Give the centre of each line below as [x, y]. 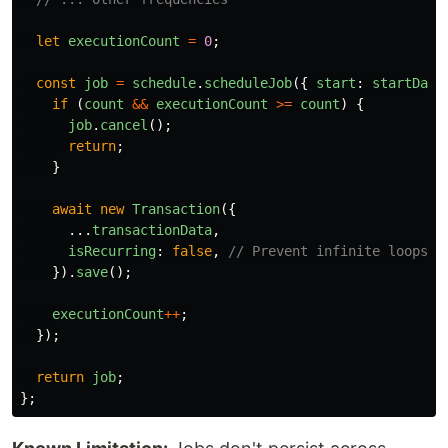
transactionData [152, 229]
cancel [124, 124]
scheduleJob [248, 82]
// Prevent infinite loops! [332, 250]
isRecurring [112, 250]
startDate [408, 82]
